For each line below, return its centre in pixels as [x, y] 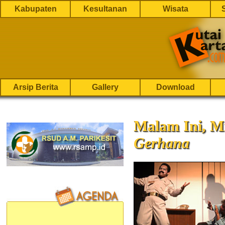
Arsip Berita [35, 87]
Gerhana [161, 143]
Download [175, 87]
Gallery [105, 87]
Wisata [175, 9]
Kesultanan [105, 9]
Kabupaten [35, 9]
